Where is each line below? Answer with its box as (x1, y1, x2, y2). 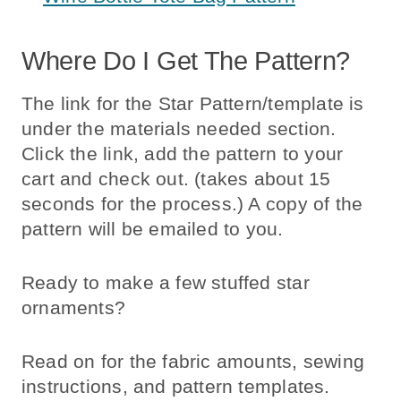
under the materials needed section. (21, 118, 337, 140)
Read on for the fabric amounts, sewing (21, 351, 364, 372)
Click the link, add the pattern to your (21, 143, 344, 165)
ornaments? (21, 297, 126, 319)
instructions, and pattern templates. (21, 376, 330, 397)
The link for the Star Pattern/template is (21, 93, 364, 115)
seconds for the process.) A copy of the (21, 193, 363, 215)
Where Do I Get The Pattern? (21, 47, 351, 76)
